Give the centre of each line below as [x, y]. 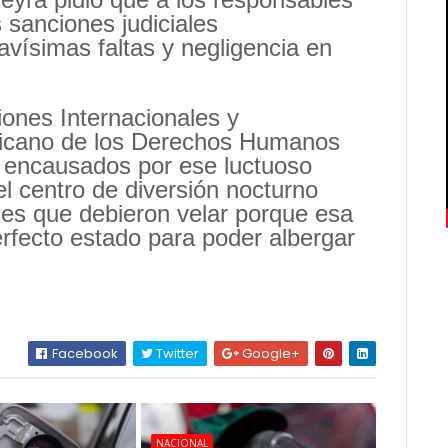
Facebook [84, 354]
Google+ [270, 354]
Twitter [176, 354]
